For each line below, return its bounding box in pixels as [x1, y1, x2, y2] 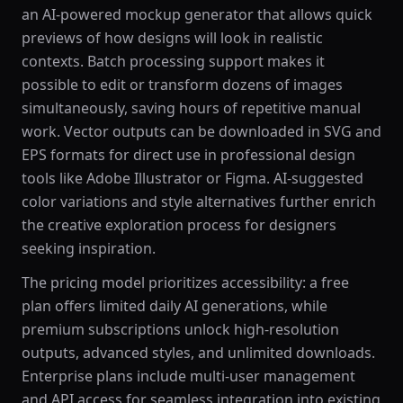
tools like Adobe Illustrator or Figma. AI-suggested [22, 168, 363, 188]
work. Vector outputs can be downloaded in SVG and [22, 121, 381, 141]
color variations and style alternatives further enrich [22, 192, 376, 211]
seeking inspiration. [22, 238, 156, 258]
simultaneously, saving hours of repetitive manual [22, 98, 361, 118]
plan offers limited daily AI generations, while [22, 296, 327, 316]
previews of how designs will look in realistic [22, 28, 323, 48]
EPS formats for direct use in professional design [22, 145, 355, 165]
